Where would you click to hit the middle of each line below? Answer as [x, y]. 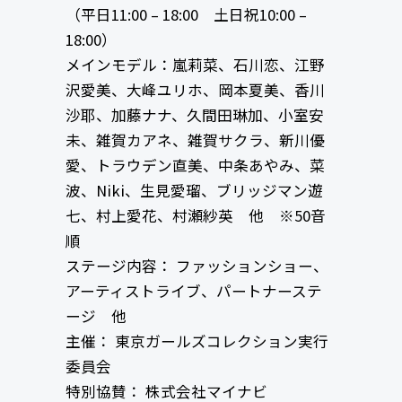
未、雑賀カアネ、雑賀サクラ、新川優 [195, 140]
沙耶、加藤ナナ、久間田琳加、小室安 [194, 115]
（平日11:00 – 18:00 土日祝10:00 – [186, 15]
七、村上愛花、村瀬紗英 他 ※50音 [195, 216]
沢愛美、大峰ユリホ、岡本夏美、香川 [195, 90]
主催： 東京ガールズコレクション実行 [197, 341]
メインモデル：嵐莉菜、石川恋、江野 [195, 65]
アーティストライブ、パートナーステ [193, 291]
